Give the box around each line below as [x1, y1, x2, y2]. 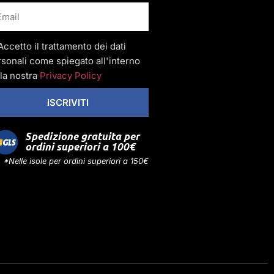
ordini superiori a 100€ [25, 140, 136, 154]
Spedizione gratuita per [25, 130, 140, 144]
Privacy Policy [40, 69, 102, 81]
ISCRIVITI [46, 96, 89, 108]
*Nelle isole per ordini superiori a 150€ [4, 155, 149, 166]
